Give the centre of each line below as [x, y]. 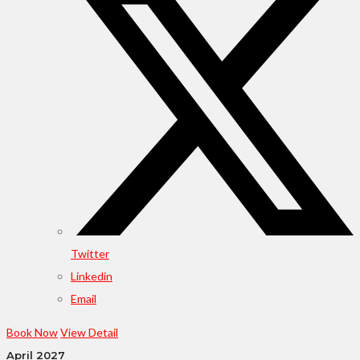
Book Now [32, 333]
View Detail [89, 333]
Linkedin [92, 276]
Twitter [90, 254]
